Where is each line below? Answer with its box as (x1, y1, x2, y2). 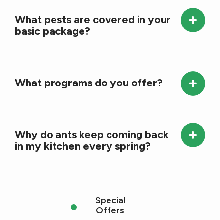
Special (95, 195, 125, 206)
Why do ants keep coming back (15, 128, 169, 141)
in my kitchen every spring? (15, 139, 151, 153)
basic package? (15, 25, 90, 38)
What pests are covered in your (15, 13, 171, 27)
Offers (96, 205, 124, 216)
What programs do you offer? (15, 76, 163, 90)
